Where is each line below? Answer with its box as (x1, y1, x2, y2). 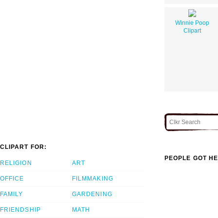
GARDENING (72, 191, 112, 198)
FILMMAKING (72, 175, 113, 182)
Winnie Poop (175, 19, 209, 26)
